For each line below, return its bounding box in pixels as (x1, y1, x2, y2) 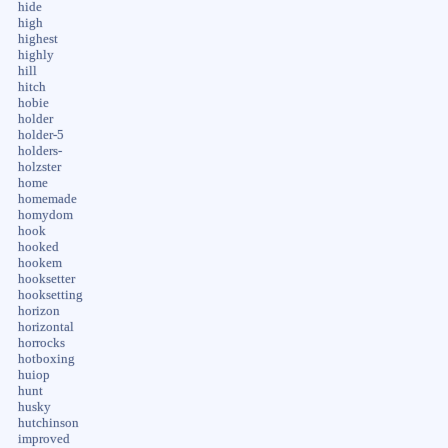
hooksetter (17, 271, 75, 286)
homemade (17, 191, 77, 206)
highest (17, 31, 58, 46)
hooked (17, 239, 59, 254)
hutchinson (17, 415, 79, 430)
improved (17, 431, 70, 446)
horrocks (17, 335, 65, 350)
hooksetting (17, 287, 83, 302)
